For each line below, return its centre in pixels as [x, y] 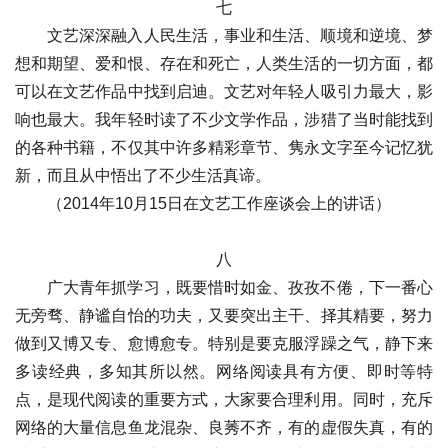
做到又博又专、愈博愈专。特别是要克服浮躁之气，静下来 [224, 343]
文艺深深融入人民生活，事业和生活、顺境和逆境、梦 [240, 35]
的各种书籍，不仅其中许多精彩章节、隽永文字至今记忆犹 [224, 147]
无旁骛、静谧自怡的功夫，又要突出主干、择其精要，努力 [224, 315]
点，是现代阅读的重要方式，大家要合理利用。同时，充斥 [224, 399]
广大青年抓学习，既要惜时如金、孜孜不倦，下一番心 [240, 287]
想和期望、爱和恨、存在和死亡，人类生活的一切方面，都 [224, 63]
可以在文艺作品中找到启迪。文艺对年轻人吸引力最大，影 [224, 91]
